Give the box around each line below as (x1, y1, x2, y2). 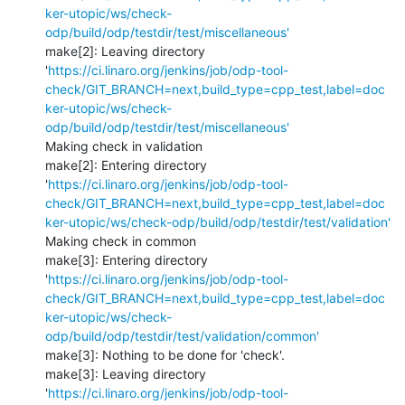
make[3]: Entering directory (45, 251, 208, 268)
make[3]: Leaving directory (45, 365, 206, 381)
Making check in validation (45, 137, 202, 154)
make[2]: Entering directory (45, 156, 207, 173)
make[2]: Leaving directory (45, 42, 205, 59)
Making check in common (45, 232, 196, 249)
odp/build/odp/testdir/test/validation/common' (45, 327, 319, 344)
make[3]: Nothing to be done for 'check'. (45, 346, 285, 363)
